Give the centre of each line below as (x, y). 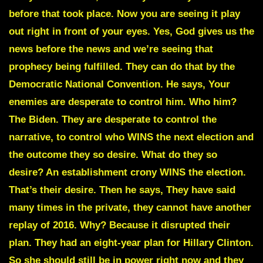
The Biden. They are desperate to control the (113, 119)
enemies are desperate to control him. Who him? (123, 102)
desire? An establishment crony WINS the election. (127, 172)
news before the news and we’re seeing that (111, 49)
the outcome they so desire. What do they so (113, 154)
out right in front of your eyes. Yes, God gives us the (131, 31)
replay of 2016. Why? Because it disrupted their (119, 225)
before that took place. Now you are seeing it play (124, 14)
